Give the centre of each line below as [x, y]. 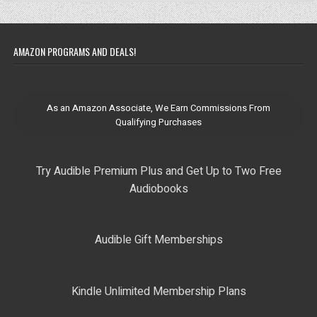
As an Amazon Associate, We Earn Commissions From [158, 108]
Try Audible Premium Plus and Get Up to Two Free [158, 171]
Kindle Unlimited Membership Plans [158, 291]
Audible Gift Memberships [158, 240]
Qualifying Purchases [158, 122]
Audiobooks [158, 189]
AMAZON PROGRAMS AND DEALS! [75, 52]
